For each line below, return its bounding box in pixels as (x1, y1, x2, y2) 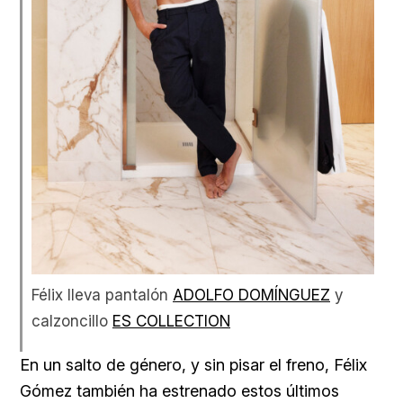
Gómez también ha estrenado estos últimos (20, 381, 339, 400)
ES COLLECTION (112, 310, 230, 330)
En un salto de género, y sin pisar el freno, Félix (20, 354, 367, 374)
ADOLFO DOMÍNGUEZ (173, 284, 330, 304)
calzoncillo (31, 310, 112, 330)
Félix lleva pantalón (31, 284, 173, 304)
